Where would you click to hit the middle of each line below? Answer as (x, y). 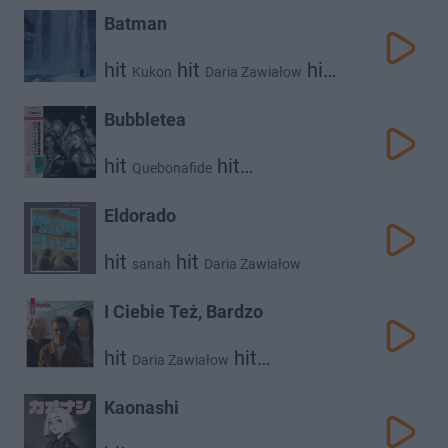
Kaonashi (141, 407)
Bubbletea (145, 119)
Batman (135, 23)
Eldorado (140, 215)
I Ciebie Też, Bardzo (183, 311)
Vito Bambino (284, 380)
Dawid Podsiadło (156, 380)
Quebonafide (172, 168)
